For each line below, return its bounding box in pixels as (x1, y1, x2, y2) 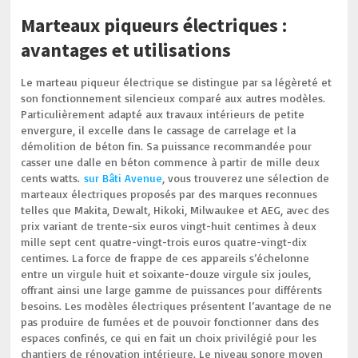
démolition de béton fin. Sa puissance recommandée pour (21, 139, 312, 153)
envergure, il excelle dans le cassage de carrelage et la (21, 123, 296, 137)
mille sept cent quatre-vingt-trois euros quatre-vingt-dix (21, 235, 308, 249)
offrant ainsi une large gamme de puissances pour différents (21, 283, 323, 296)
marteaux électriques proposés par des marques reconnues (21, 187, 318, 201)
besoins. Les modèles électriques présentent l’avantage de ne (21, 299, 332, 312)
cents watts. (21, 171, 85, 185)
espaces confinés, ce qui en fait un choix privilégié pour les (21, 331, 317, 344)
